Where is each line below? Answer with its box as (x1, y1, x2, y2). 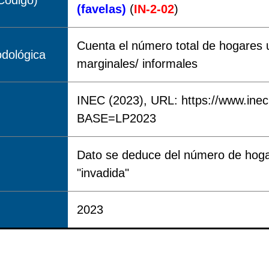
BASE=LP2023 (77, 112, 156, 125)
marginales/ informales (77, 57, 198, 70)
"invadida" (77, 166, 129, 180)
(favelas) (77, 2, 130, 16)
